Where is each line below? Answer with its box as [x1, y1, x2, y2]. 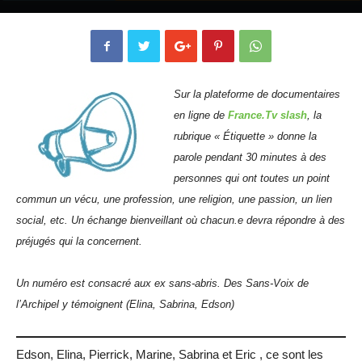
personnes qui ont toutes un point [174, 172, 330, 185]
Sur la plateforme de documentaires [174, 88, 340, 101]
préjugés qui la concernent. [16, 235, 142, 248]
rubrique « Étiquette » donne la [174, 130, 317, 143]
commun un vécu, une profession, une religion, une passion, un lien [16, 193, 332, 206]
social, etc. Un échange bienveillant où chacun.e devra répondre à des [16, 214, 345, 227]
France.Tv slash [228, 109, 307, 122]
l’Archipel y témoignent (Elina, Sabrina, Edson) [16, 298, 234, 311]
